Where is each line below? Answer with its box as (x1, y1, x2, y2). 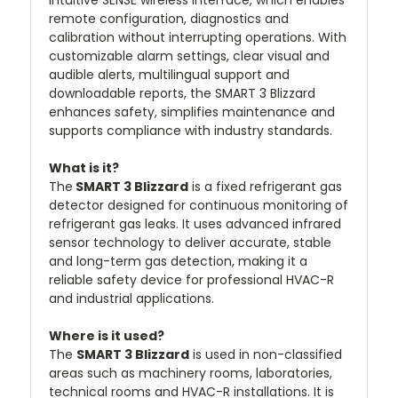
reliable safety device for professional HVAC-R (49, 270, 334, 289)
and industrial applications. (49, 289, 214, 307)
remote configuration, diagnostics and (49, 9, 289, 28)
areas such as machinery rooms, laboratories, (49, 363, 332, 382)
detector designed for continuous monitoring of (49, 195, 348, 214)
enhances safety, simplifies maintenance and (49, 102, 335, 121)
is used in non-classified (193, 345, 342, 363)
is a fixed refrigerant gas (192, 177, 342, 195)
